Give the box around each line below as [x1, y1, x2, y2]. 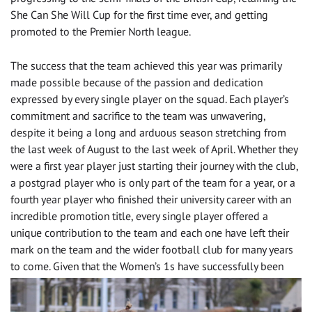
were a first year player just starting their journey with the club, [10, 158, 298, 173]
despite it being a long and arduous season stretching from [10, 125, 286, 139]
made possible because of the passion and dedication [10, 75, 263, 89]
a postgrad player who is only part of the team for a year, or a [10, 175, 295, 189]
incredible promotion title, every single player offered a [10, 208, 268, 223]
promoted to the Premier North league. [10, 24, 191, 38]
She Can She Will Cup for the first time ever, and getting [10, 7, 268, 22]
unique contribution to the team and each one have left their [10, 225, 289, 240]
